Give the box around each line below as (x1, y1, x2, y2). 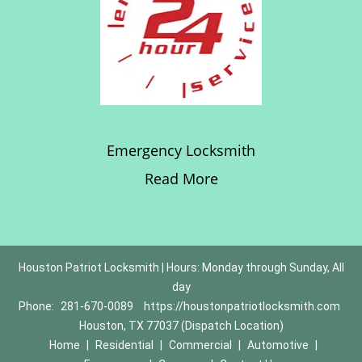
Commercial (168, 339, 232, 351)
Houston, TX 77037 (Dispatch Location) (78, 319, 284, 332)
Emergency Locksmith (107, 141, 255, 160)
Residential (95, 339, 154, 351)
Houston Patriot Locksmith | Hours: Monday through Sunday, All (18, 261, 344, 274)
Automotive (246, 339, 309, 351)
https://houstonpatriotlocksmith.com (143, 300, 340, 313)
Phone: (18, 300, 57, 313)
